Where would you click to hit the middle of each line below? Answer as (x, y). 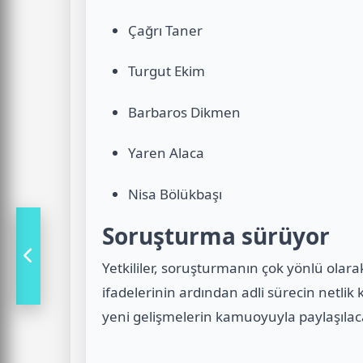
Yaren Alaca (166, 153)
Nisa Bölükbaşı (175, 194)
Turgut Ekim (167, 71)
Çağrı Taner (165, 31)
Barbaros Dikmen (184, 112)
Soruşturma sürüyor (216, 236)
